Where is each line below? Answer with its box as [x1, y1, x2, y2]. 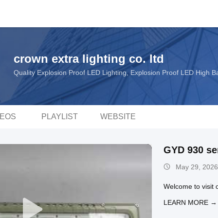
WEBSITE [100, 112, 136, 121]
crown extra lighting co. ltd [14, 52, 164, 65]
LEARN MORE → [163, 199, 217, 206]
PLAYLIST [41, 112, 78, 121]
